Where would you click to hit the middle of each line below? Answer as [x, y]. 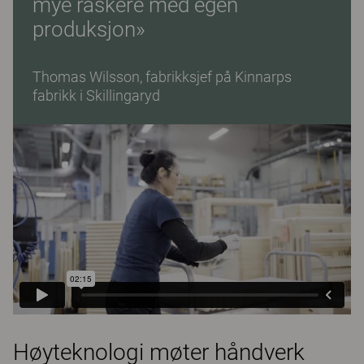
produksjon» [89, 29]
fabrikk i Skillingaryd [96, 95]
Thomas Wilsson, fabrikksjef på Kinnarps [162, 77]
